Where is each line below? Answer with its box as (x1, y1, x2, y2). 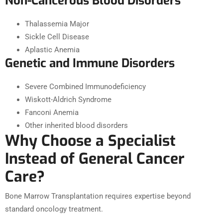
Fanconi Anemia (25, 108, 79, 117)
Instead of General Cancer (5, 149, 185, 169)
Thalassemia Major (25, 19, 89, 29)
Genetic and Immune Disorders (5, 55, 175, 72)
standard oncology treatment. (5, 205, 103, 214)
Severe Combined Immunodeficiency (25, 82, 146, 92)
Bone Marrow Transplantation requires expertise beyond (5, 192, 191, 201)
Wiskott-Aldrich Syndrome (25, 95, 111, 105)
